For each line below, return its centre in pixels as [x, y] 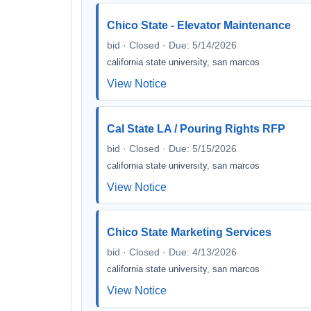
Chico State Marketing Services [189, 232]
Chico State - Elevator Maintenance [199, 25]
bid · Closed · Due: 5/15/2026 [172, 149]
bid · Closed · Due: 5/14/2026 [172, 45]
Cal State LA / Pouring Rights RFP [196, 129]
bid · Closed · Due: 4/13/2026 [172, 252]
